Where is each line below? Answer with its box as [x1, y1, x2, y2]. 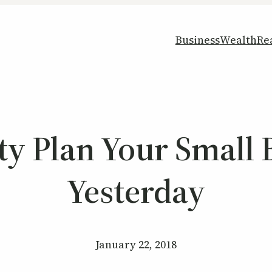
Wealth [219, 32, 257, 48]
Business [175, 32, 220, 48]
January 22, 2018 [95, 236, 177, 252]
